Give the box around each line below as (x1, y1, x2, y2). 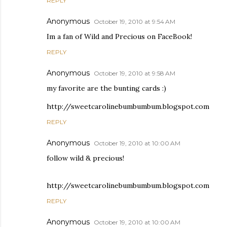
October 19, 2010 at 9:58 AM (94, 69, 175, 77)
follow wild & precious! (47, 153, 124, 163)
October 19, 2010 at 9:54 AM (94, 17, 175, 25)
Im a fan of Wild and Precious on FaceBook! (47, 31, 192, 41)
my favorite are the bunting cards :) (47, 83, 166, 93)
